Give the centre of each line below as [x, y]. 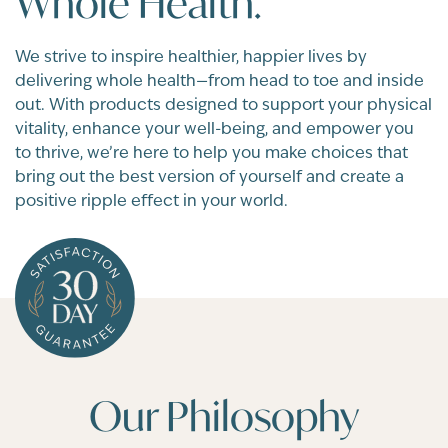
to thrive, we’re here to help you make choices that [211, 152]
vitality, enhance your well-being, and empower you [214, 128]
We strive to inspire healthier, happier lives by [191, 56]
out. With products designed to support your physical [223, 104]
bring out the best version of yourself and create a [209, 176]
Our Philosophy [224, 415]
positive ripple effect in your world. [151, 200]
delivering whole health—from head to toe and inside [219, 80]
